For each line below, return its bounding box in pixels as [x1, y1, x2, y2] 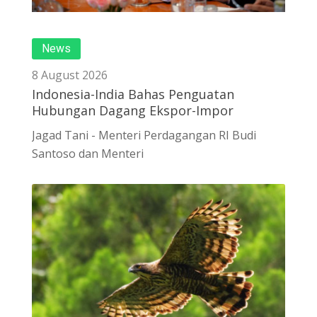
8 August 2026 [32, 67, 108, 83]
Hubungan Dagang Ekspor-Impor [32, 102, 234, 120]
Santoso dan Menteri [32, 146, 144, 162]
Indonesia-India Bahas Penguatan [32, 86, 234, 103]
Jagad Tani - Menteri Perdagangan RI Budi [32, 127, 256, 144]
